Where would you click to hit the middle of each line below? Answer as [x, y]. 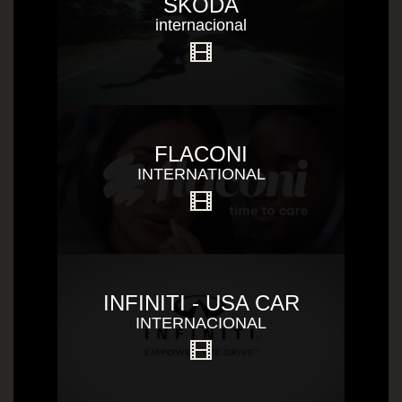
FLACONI [201, 154]
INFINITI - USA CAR [201, 303]
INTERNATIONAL [201, 174]
